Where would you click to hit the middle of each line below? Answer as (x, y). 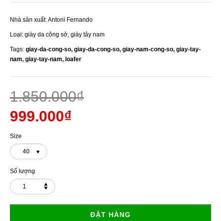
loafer (73, 59)
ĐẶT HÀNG (110, 214)
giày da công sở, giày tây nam (65, 34)
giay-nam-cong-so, (149, 49)
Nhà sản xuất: (28, 19)
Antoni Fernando (70, 19)
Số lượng (22, 171)
